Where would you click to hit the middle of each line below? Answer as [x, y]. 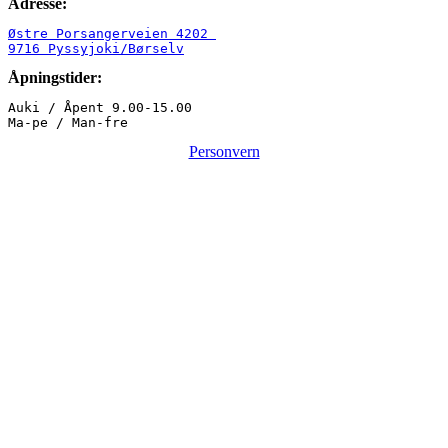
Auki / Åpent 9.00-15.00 [100, 107]
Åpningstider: [55, 77]
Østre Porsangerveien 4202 [112, 33]
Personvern [224, 151]
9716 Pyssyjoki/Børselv [96, 48]
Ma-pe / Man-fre [68, 122]
